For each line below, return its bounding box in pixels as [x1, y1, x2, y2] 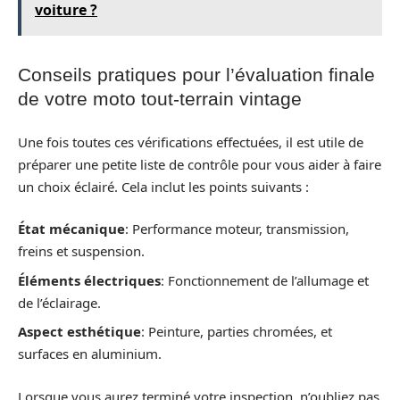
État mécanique [18, 220, 125, 238]
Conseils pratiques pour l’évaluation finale [18, 64, 375, 86]
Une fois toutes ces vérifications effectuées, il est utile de [18, 132, 363, 151]
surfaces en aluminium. [18, 345, 162, 363]
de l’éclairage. [18, 293, 101, 312]
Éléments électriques [18, 271, 161, 289]
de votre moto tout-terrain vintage [18, 88, 302, 110]
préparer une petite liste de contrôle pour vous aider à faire [18, 154, 381, 173]
